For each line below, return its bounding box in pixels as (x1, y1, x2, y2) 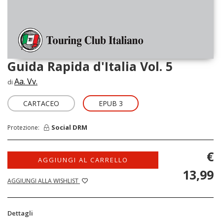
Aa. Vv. (14, 75, 37, 87)
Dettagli (7, 208, 33, 218)
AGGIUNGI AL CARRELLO (37, 155, 128, 164)
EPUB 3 (99, 98, 123, 108)
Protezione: (7, 123, 44, 132)
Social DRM (51, 123, 87, 132)
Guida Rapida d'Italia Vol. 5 (7, 57, 173, 74)
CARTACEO (23, 98, 59, 108)
